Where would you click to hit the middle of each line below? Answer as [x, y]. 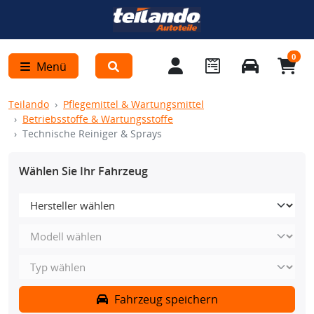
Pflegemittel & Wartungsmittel [134, 104]
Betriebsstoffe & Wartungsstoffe [98, 119]
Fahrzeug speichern [164, 299]
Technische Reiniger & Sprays [92, 134]
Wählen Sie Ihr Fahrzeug [83, 171]
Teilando [29, 104]
